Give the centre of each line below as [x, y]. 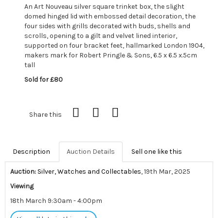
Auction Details [91, 151]
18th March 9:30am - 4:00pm [56, 200]
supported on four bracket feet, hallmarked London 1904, [114, 45]
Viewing [22, 186]
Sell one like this [157, 151]
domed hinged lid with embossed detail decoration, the [110, 16]
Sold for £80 [44, 79]
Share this [45, 114]
